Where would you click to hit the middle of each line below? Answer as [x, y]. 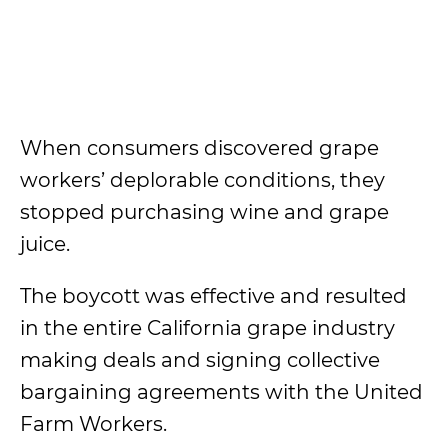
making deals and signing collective [200, 360]
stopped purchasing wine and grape [204, 212]
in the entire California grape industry [207, 328]
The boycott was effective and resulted [213, 296]
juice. [47, 244]
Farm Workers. [96, 424]
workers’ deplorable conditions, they [202, 180]
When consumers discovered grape [199, 148]
